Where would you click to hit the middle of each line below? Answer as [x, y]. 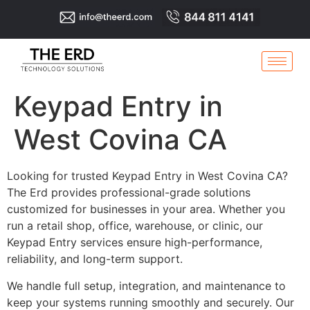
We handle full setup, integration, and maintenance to [146, 285]
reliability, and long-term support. [95, 259]
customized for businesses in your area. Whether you [146, 209]
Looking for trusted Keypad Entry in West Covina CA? [147, 176]
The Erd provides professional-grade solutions [129, 193]
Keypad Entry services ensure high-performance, [135, 243]
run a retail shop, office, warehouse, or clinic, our [135, 226]
